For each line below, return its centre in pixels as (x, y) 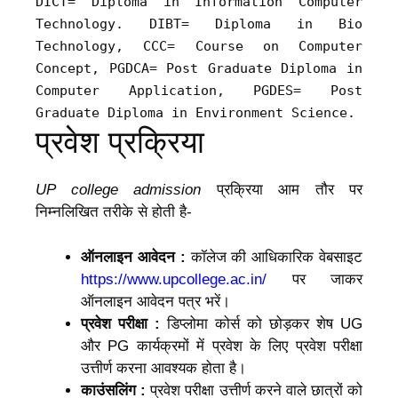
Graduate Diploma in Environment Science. (195, 113)
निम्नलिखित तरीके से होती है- (114, 212)
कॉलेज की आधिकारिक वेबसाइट (274, 257)
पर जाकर (314, 279)
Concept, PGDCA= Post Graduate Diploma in (199, 69)
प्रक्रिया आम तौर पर (282, 190)
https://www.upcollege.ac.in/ (174, 279)
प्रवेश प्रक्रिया (120, 142)
